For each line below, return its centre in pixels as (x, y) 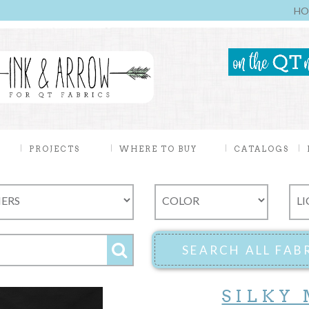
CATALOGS (261, 149)
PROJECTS (56, 149)
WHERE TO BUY (158, 149)
